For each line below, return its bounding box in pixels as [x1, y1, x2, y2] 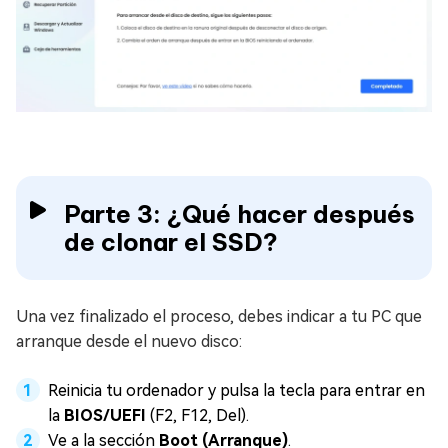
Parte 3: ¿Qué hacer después [64, 198, 415, 229]
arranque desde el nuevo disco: [16, 331, 242, 351]
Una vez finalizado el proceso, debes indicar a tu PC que [16, 306, 422, 326]
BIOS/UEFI [64, 405, 146, 425]
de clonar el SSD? [64, 226, 278, 257]
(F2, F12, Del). [146, 405, 249, 425]
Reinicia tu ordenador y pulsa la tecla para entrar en [48, 380, 425, 400]
